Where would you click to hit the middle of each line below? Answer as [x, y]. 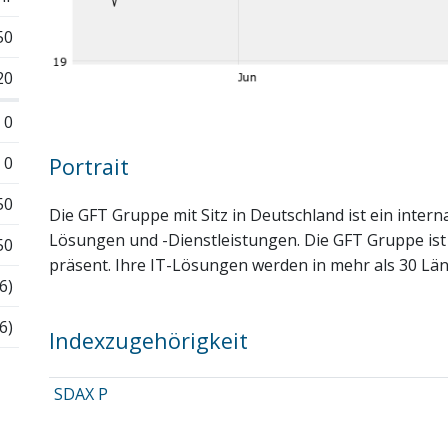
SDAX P [80, 393]
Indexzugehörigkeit [148, 340]
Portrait [89, 167]
